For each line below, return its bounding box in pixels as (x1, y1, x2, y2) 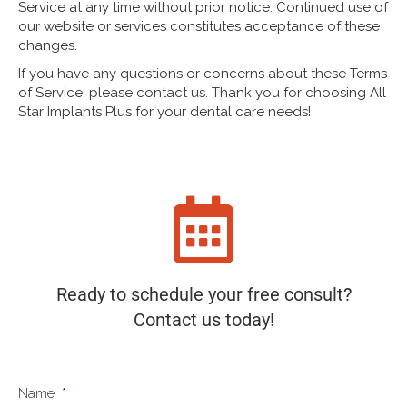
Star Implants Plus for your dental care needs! (18, 104, 311, 121)
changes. (18, 37, 77, 55)
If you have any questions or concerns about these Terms (18, 65, 387, 83)
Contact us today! (133, 309, 274, 332)
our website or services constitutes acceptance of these (18, 18, 380, 35)
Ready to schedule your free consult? (55, 283, 352, 306)
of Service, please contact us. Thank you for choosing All (18, 84, 386, 102)
